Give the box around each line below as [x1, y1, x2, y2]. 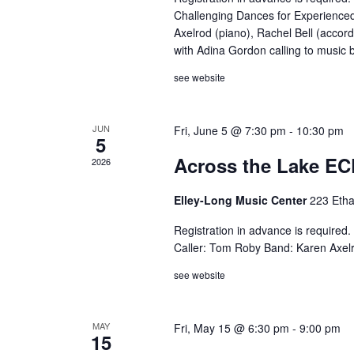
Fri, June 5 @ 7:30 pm [173, 122, 286, 138]
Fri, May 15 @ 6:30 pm [173, 320, 289, 336]
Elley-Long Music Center [173, 192, 310, 208]
